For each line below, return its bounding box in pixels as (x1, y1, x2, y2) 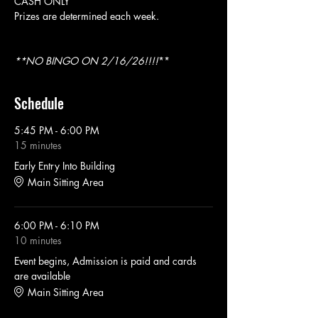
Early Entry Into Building (14, 159, 115, 173)
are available (14, 269, 70, 283)
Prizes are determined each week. (14, 9, 162, 23)
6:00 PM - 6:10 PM (14, 219, 99, 233)
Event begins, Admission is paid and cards (14, 254, 197, 268)
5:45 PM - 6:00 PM (14, 124, 99, 138)
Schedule (14, 92, 64, 114)
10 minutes (14, 234, 62, 248)
